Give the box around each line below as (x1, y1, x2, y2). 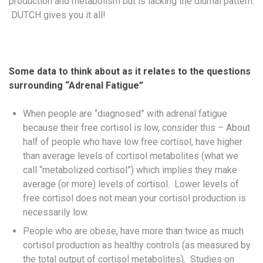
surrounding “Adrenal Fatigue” (9, 79, 143, 91)
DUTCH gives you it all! (9, 9, 106, 21)
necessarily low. (23, 206, 89, 218)
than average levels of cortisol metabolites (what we (23, 150, 238, 161)
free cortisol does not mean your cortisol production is (23, 192, 246, 204)
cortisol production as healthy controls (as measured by (23, 239, 251, 251)
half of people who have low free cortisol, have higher (23, 136, 242, 147)
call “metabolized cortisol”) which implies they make (23, 164, 237, 176)
